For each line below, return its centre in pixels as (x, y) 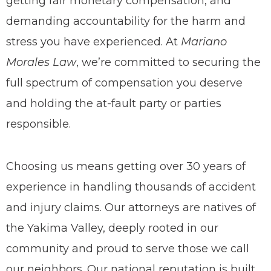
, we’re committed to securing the (168, 62)
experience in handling (70, 187)
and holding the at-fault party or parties (114, 103)
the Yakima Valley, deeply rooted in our (112, 228)
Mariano (204, 42)
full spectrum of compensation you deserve (124, 83)
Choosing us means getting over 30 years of (126, 166)
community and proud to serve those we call (128, 249)
